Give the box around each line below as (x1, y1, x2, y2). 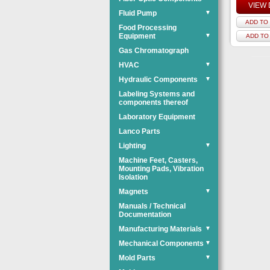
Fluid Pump (119, 9, 157, 17)
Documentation (119, 210, 171, 219)
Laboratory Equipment (119, 113, 195, 121)
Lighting (119, 142, 146, 150)
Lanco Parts (119, 127, 160, 136)
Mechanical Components (119, 239, 204, 248)
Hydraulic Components (119, 75, 198, 84)
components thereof (119, 98, 188, 107)
